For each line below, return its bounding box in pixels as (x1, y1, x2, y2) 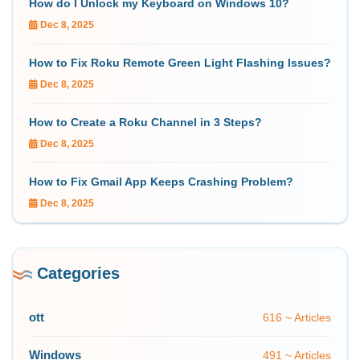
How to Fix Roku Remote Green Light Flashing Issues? (29, 55, 331, 69)
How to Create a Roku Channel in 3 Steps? (29, 115, 262, 129)
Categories (37, 264, 120, 282)
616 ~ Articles (263, 310, 331, 324)
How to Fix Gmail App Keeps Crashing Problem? (29, 174, 293, 188)
